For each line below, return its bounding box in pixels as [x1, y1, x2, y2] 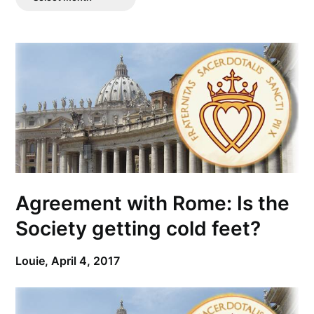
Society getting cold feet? [15, 217, 261, 241]
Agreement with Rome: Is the [15, 191, 290, 216]
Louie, [15, 254, 52, 268]
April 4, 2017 [51, 254, 121, 268]
